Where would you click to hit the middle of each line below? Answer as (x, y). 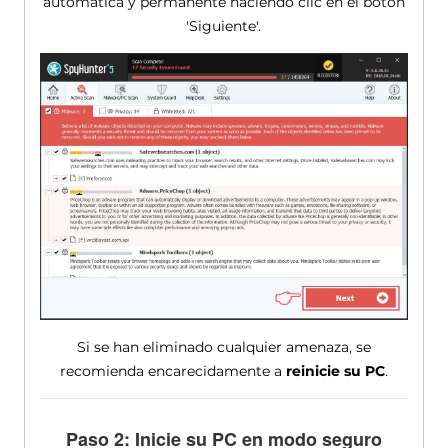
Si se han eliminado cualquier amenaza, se (223, 346)
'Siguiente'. (224, 25)
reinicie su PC (335, 370)
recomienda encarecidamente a (172, 370)
